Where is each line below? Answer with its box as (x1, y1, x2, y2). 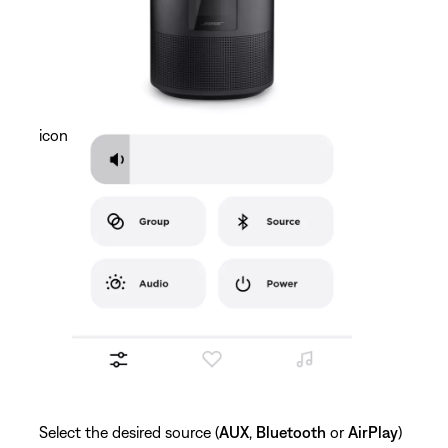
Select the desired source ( (39, 422, 219, 441)
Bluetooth (256, 422, 326, 441)
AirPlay (348, 422, 398, 441)
